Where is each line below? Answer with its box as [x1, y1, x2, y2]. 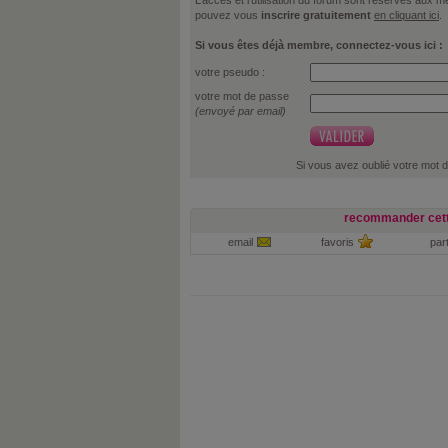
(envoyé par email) [195, 104, 286, 117]
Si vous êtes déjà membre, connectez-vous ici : [195, 38, 443, 51]
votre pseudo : [195, 65, 265, 78]
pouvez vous [195, 8, 261, 21]
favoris [320, 235, 354, 248]
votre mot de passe [195, 89, 289, 102]
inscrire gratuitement [261, 8, 371, 21]
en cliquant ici [374, 8, 439, 21]
